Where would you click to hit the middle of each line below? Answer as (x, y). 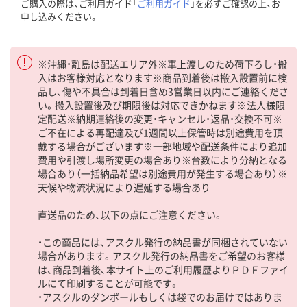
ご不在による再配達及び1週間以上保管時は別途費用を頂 (160, 132)
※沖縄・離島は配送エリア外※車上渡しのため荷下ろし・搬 (162, 63)
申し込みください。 (60, 16)
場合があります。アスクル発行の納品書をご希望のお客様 (161, 255)
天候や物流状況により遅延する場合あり (124, 187)
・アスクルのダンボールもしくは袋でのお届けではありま (160, 296)
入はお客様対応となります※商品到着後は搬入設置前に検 (162, 77)
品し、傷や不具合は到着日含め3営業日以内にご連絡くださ (163, 91)
